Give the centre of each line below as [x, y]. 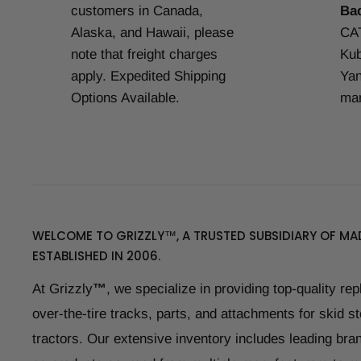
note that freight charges [144, 55]
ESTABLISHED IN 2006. [96, 256]
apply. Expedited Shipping [148, 77]
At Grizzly [62, 289]
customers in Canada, [137, 11]
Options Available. [125, 98]
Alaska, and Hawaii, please [152, 33]
